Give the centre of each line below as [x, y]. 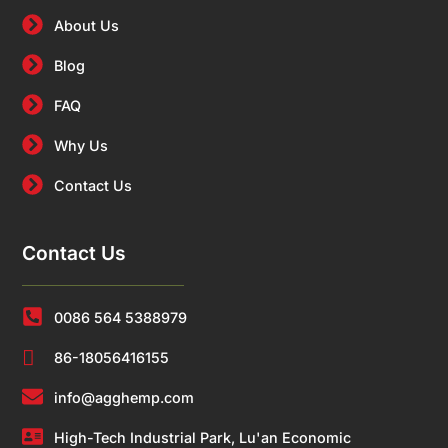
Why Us [80, 146]
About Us [86, 26]
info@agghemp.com [123, 398]
